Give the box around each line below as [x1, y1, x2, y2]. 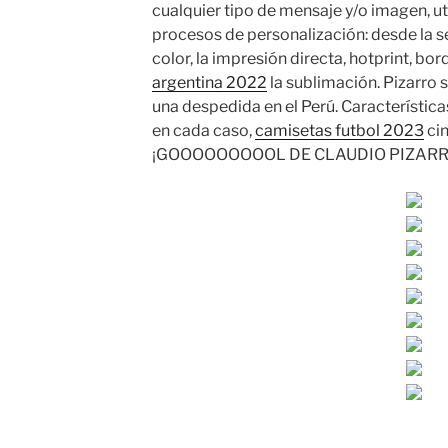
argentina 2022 [151, 73, 267, 93]
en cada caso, [151, 121, 255, 141]
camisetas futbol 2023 [254, 121, 424, 141]
